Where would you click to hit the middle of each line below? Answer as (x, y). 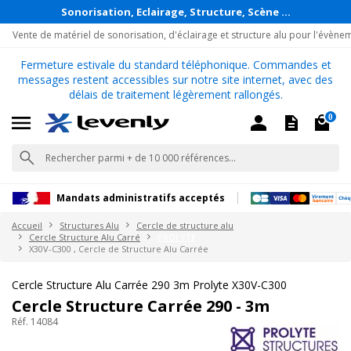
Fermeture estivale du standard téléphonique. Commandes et (175, 65)
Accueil (27, 225)
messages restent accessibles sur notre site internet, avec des (175, 80)
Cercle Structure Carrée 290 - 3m (141, 306)
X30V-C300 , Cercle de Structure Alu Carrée (119, 248)
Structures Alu (89, 225)
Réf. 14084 (35, 321)
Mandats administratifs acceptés (141, 198)
